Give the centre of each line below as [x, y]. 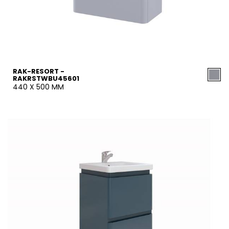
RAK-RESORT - [39, 71]
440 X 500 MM [38, 87]
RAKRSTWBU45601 [46, 78]
